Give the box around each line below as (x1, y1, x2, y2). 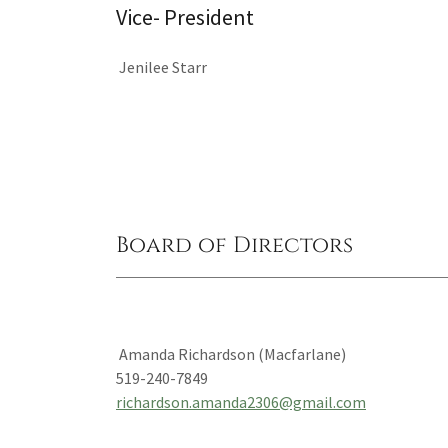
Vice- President (116, 3, 254, 31)
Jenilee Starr (116, 57, 207, 77)
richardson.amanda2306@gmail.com (116, 392, 366, 412)
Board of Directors (116, 231, 353, 260)
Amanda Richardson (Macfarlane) (116, 344, 346, 364)
